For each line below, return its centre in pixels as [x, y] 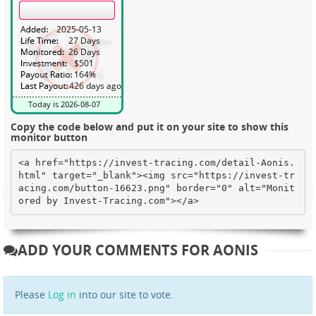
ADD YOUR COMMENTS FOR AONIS [138, 250]
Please [31, 294]
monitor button [49, 137]
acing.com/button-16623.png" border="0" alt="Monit [156, 188]
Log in [62, 294]
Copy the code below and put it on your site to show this [150, 126]
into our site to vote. [125, 294]
